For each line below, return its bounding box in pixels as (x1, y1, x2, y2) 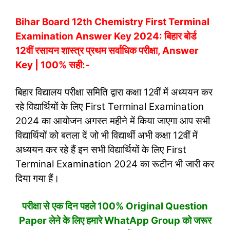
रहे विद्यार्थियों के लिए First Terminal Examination (15, 101, 204, 112)
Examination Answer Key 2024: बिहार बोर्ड (15, 30, 197, 42)
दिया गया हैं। (15, 172, 60, 184)
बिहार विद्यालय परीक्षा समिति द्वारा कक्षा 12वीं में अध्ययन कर (15, 86, 213, 98)
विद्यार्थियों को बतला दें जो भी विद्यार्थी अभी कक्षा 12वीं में (15, 129, 198, 141)
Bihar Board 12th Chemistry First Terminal (15, 15, 209, 28)
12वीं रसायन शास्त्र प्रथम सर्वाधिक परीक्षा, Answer (15, 44, 199, 56)
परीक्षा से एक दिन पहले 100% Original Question (22, 200, 208, 212)
